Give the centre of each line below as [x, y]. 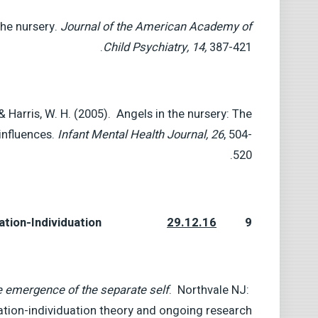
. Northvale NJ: [211, 290]
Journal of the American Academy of [157, 27]
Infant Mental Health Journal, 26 [141, 135]
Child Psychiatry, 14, [157, 47]
